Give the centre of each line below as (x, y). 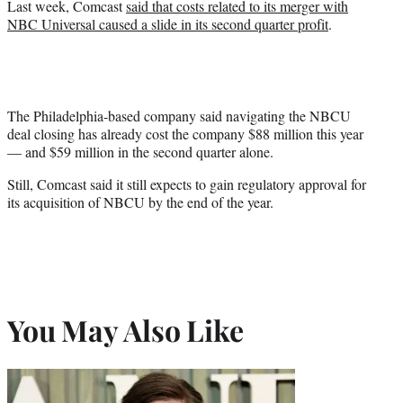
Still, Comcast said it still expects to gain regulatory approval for (187, 184)
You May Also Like (125, 330)
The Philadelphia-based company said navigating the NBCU (179, 115)
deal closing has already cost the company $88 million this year (185, 133)
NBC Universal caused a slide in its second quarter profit (168, 23)
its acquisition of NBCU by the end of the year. (140, 201)
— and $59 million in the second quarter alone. (140, 151)
